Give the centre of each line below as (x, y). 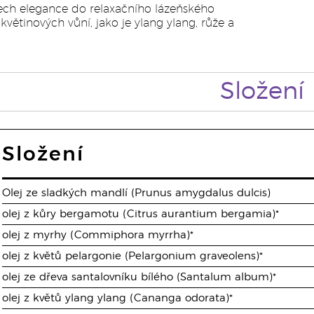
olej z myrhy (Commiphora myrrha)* (98, 235)
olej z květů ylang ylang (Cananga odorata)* (118, 298)
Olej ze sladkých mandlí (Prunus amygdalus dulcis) (137, 193)
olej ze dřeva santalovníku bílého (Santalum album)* (139, 277)
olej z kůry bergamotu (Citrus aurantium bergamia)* (141, 214)
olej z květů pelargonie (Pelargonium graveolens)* (133, 256)
